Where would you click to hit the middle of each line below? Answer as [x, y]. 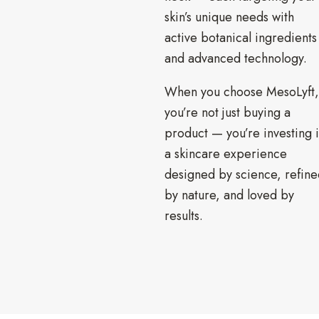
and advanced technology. [236, 58]
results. [184, 215]
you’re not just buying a [228, 112]
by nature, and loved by [229, 195]
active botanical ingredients [241, 37]
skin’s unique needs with [229, 17]
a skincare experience [226, 153]
